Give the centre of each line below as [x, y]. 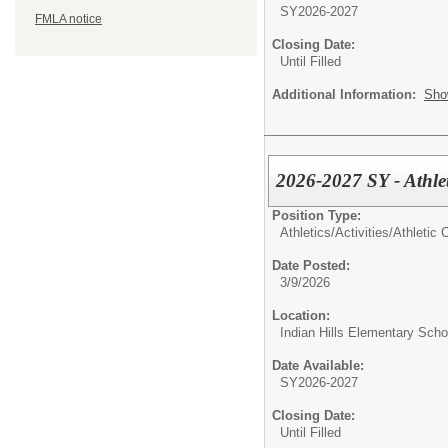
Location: [301, 316]
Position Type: [316, 216]
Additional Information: [348, 94]
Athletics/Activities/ [336, 233]
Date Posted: [311, 266]
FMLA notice [68, 19]
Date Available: [318, 366]
